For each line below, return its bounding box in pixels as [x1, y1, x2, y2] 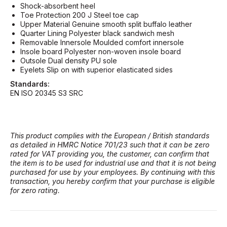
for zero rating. [10, 185, 60, 195]
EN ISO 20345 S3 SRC [10, 88, 83, 97]
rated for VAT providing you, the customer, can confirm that [10, 149, 209, 158]
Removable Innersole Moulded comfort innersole [20, 37, 184, 47]
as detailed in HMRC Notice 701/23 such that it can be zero [10, 140, 209, 149]
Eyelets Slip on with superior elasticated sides [20, 65, 173, 74]
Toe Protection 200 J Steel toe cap [20, 10, 139, 19]
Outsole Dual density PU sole [20, 56, 117, 65]
